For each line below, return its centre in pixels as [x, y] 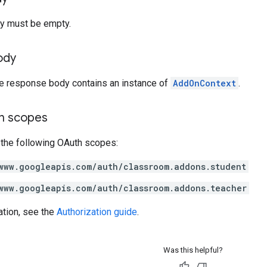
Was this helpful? [193, 250]
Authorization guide [97, 212]
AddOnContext [204, 83]
